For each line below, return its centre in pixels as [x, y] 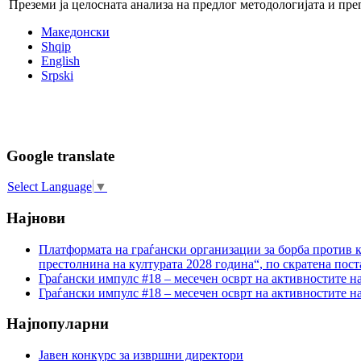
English [60, 60]
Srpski [57, 75]
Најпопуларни [58, 324]
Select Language [50, 187]
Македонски [75, 31]
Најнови [36, 218]
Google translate [60, 156]
